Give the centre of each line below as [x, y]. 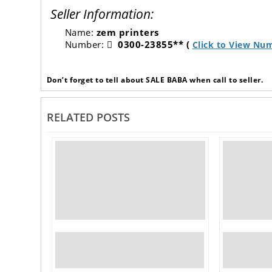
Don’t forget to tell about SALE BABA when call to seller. [155, 80]
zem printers [127, 32]
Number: [86, 45]
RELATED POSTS [88, 117]
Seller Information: [102, 14]
